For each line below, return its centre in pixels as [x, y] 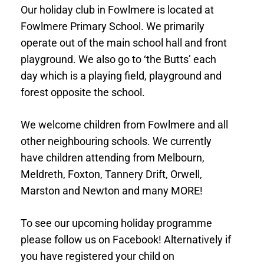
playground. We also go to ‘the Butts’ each [118, 59]
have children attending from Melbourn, [113, 158]
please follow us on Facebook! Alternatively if [126, 240]
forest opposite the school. [83, 92]
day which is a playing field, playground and [121, 76]
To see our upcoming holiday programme [116, 223]
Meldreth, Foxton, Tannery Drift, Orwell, [111, 174]
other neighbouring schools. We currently [116, 141]
